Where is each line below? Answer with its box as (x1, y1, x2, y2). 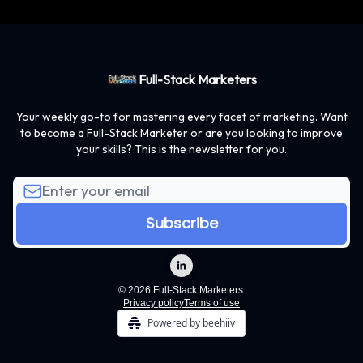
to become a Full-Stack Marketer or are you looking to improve (20, 126, 343, 140)
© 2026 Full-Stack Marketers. (117, 284, 246, 296)
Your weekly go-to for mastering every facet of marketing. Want (15, 109, 348, 124)
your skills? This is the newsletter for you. (76, 142, 287, 156)
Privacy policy (123, 297, 184, 309)
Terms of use (184, 297, 240, 309)
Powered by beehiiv (147, 316, 235, 330)
